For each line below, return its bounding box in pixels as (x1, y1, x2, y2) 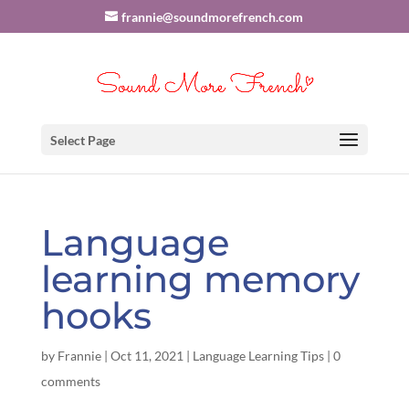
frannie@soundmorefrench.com (121, 8, 304, 25)
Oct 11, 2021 (110, 348, 184, 363)
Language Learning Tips (192, 348, 324, 363)
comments (40, 373, 100, 389)
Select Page (49, 132, 115, 148)
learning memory (40, 257, 360, 301)
